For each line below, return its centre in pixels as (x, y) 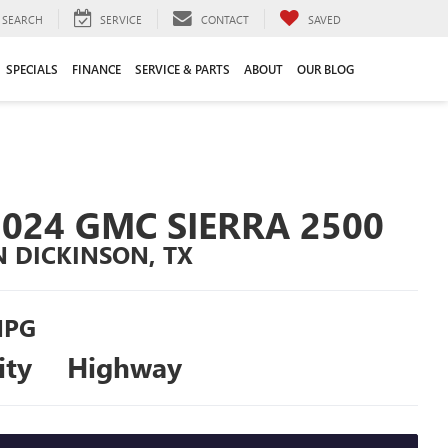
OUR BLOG (325, 68)
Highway (124, 366)
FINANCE (96, 68)
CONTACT (225, 19)
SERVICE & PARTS (182, 68)
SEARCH (22, 19)
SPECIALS (32, 68)
